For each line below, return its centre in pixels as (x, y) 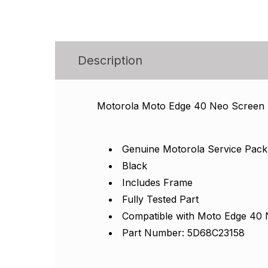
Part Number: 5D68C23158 (183, 232)
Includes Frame (157, 182)
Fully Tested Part (160, 199)
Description (110, 60)
